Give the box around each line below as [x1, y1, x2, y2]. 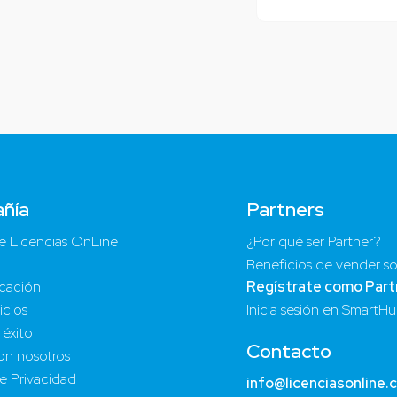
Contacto [245, 339, 331, 365]
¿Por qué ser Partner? [245, 231, 381, 251]
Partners [245, 196, 324, 222]
